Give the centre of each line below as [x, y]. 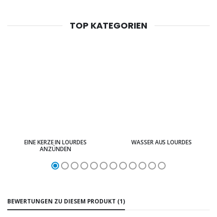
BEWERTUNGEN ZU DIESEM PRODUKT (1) [66, 201]
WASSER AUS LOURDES [162, 142]
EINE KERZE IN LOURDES [55, 142]
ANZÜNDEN [55, 149]
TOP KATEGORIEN [108, 25]
